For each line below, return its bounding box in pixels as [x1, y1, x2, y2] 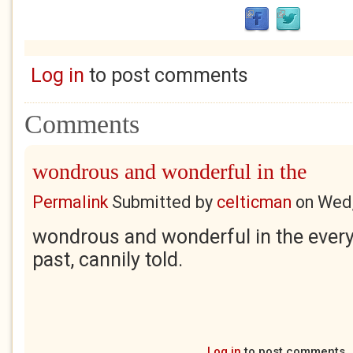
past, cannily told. [32, 248, 188, 271]
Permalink [32, 192, 108, 212]
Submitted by [108, 192, 217, 212]
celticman [217, 192, 292, 212]
